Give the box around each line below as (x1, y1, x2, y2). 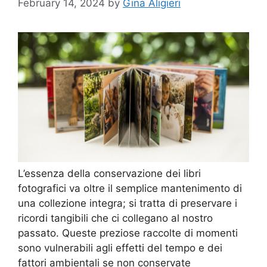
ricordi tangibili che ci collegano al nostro (18, 212, 213, 224)
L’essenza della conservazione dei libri (18, 167, 201, 179)
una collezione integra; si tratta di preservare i (18, 197, 237, 209)
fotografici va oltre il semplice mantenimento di (18, 182, 242, 194)
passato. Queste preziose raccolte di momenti (18, 226, 238, 239)
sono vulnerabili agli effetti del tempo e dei (18, 241, 222, 254)
